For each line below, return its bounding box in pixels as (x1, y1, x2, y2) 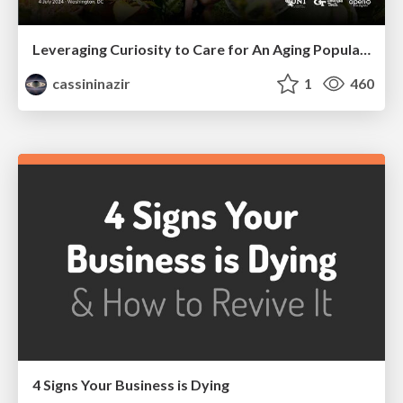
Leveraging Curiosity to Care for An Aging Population (360, 40, 371, 58)
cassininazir (49, 75, 131, 93)
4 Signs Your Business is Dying (32, 375, 229, 393)
